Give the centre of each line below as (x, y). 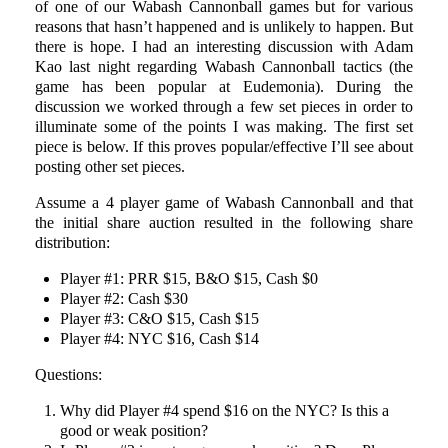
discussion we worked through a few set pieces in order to (224, 106)
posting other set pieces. (110, 166)
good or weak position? (134, 430)
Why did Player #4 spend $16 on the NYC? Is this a (224, 410)
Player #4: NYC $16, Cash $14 (159, 338)
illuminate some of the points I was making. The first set (224, 126)
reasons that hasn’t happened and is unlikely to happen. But (224, 26)
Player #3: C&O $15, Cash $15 (159, 318)
